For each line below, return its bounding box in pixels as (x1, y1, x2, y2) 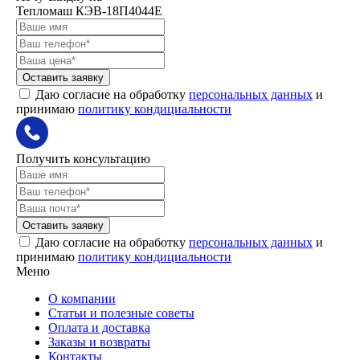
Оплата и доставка (48, 321, 150, 335)
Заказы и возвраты (48, 335, 150, 350)
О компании (48, 292, 116, 306)
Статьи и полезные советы (48, 306, 194, 321)
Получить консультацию (16, 152, 150, 166)
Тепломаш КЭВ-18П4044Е (16, 4, 162, 18)
